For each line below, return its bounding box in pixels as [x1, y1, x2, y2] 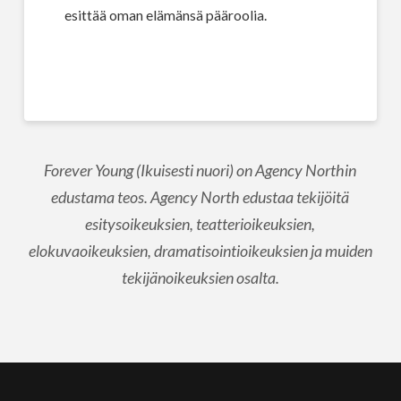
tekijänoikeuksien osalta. [121, 268, 279, 288]
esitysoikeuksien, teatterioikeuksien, [85, 214, 316, 235]
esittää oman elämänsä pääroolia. [64, 5, 267, 23]
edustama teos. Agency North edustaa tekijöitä [51, 187, 350, 208]
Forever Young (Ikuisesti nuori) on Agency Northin [44, 160, 357, 181]
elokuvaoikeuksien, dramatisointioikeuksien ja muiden [28, 241, 372, 261]
